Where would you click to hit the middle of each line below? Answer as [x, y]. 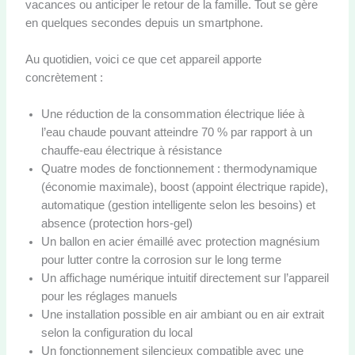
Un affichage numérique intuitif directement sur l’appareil [185, 279]
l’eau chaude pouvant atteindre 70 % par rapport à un [176, 133]
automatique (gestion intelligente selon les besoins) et [178, 206]
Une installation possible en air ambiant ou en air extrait [182, 315]
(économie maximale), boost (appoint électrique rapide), [184, 187]
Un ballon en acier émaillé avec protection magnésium [180, 242]
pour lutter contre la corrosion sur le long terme [161, 260]
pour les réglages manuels [109, 297]
